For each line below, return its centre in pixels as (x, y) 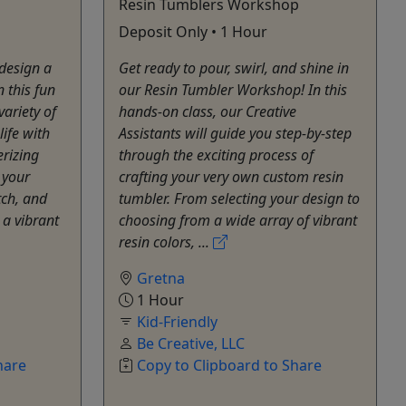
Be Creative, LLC (191, 343)
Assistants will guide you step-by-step (235, 133)
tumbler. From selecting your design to (239, 198)
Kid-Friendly (177, 321)
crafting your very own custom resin (231, 176)
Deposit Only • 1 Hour (193, 31)
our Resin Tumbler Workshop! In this (233, 89)
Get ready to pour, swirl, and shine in (234, 68)
